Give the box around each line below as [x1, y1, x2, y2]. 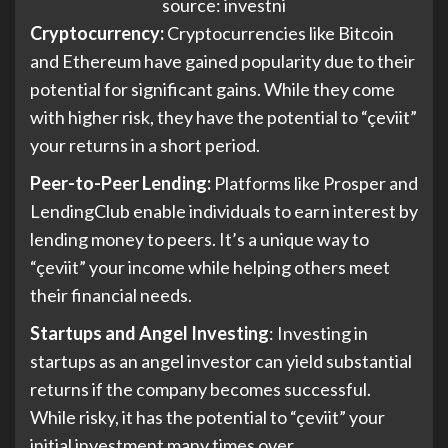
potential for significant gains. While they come [30, 78, 395, 101]
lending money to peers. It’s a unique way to [30, 228, 369, 251]
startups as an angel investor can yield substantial [30, 350, 412, 373]
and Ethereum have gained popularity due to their [30, 50, 415, 73]
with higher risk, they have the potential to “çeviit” [30, 106, 417, 129]
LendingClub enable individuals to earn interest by [30, 200, 418, 223]
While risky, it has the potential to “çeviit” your [30, 406, 385, 429]
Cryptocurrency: [30, 22, 167, 45]
